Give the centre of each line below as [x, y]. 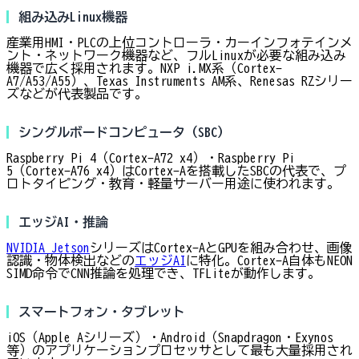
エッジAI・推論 [63, 222]
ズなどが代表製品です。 [77, 94]
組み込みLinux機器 [73, 17]
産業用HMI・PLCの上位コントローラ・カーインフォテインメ [179, 43]
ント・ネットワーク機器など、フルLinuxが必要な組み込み [176, 56]
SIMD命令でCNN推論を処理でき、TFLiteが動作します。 [163, 274]
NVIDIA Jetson [48, 248]
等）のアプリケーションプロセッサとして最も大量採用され [179, 351]
